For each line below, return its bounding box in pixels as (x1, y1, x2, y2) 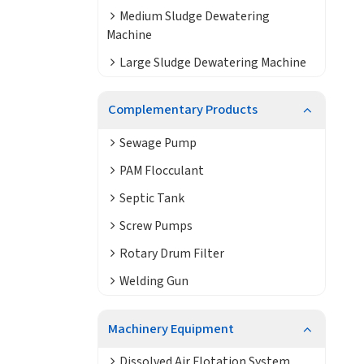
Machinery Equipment (107, 318, 234, 339)
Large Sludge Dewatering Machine (119, 54, 306, 71)
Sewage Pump (119, 134, 197, 153)
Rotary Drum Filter (119, 245, 224, 263)
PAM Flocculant (119, 162, 204, 180)
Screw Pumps (119, 217, 193, 236)
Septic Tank (119, 189, 184, 208)
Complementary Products (107, 100, 258, 120)
